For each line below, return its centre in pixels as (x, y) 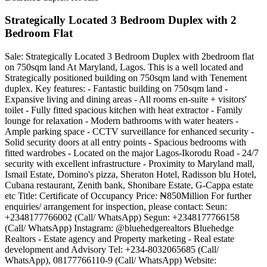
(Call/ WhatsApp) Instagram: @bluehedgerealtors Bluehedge (119, 228)
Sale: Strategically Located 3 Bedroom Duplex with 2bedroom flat (129, 56)
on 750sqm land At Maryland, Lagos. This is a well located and (124, 67)
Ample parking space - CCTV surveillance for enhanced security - (129, 131)
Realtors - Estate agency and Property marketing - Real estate (119, 239)
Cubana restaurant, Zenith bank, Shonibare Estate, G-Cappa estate (129, 185)
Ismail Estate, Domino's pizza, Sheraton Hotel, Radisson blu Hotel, (131, 174)
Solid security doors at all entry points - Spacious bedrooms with (125, 142)
